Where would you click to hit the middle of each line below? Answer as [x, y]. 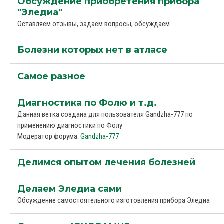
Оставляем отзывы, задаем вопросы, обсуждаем [94, 24]
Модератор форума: [49, 136]
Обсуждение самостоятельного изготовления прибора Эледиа [114, 200]
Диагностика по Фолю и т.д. [87, 103]
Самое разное [51, 76]
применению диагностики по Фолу [70, 125]
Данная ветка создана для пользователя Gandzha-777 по [105, 114]
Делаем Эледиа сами [70, 189]
